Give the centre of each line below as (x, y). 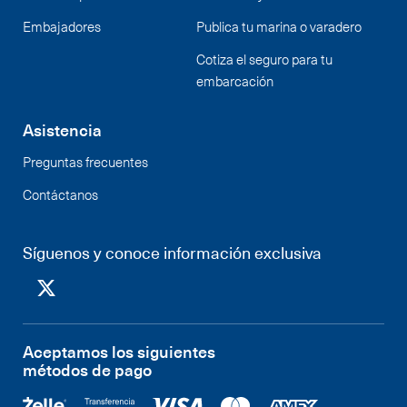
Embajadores (62, 26)
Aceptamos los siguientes (119, 351)
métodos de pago (87, 369)
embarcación (235, 80)
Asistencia (62, 129)
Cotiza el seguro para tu (265, 59)
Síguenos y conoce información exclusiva (172, 252)
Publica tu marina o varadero (279, 26)
